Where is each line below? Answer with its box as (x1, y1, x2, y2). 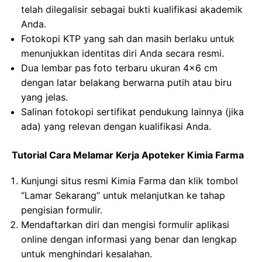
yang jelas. (21, 91, 68, 103)
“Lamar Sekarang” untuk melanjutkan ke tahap (21, 189, 225, 201)
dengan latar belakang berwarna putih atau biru (21, 77, 232, 88)
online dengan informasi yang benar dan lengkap (21, 233, 237, 245)
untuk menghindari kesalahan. (21, 248, 152, 260)
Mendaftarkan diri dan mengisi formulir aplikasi (21, 219, 229, 230)
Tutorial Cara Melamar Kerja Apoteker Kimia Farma (12, 149, 244, 161)
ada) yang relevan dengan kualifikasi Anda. (21, 120, 211, 132)
